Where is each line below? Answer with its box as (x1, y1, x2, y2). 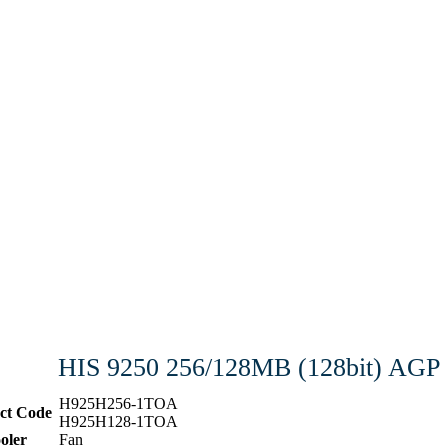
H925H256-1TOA (59, 394, 178, 412)
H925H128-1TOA (59, 412, 178, 430)
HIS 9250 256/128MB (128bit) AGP (58, 352, 440, 382)
